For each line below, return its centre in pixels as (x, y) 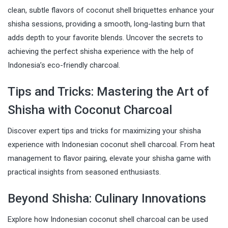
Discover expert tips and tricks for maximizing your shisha (104, 131)
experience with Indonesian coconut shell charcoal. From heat (111, 144)
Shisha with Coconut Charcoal (90, 110)
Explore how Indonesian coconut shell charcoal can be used (108, 219)
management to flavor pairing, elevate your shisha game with (109, 158)
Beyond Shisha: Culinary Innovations (107, 198)
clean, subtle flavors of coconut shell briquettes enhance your (111, 10)
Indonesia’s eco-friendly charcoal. (64, 65)
